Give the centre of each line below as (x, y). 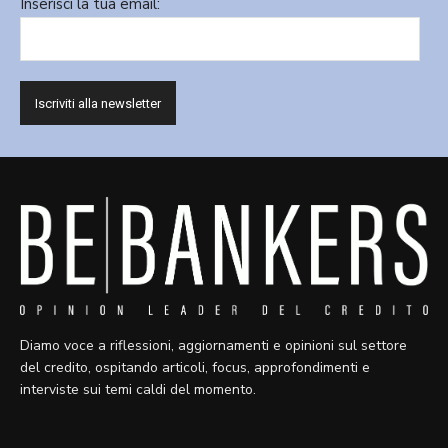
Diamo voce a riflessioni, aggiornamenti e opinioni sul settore (213, 345)
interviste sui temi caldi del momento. (138, 389)
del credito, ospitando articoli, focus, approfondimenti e (195, 367)
